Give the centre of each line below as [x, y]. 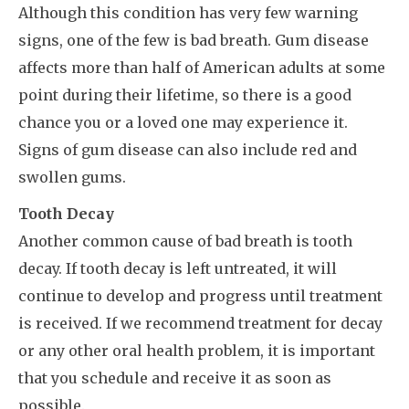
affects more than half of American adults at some [202, 68]
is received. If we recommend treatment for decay [200, 324]
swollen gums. [72, 178]
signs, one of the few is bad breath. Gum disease [194, 41]
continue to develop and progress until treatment [200, 296]
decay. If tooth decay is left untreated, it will [178, 269]
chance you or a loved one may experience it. [183, 123]
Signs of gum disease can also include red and [188, 150]
